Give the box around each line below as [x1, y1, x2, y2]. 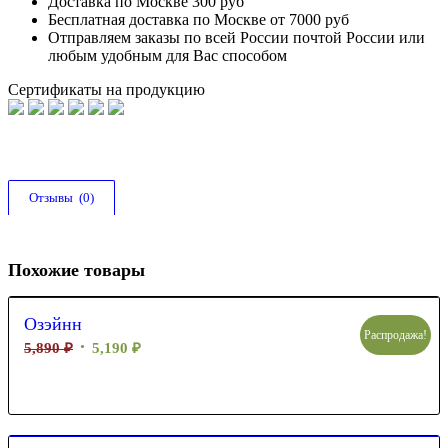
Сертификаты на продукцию [8, 80, 205, 98]
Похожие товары [8, 259, 145, 280]
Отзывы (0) [29, 189, 94, 205]
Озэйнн [24, 313, 82, 334]
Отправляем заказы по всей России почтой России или [48, 28, 425, 46]
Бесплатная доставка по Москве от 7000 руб [48, 10, 349, 28]
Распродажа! [364, 327, 427, 342]
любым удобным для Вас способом [48, 46, 287, 64]
